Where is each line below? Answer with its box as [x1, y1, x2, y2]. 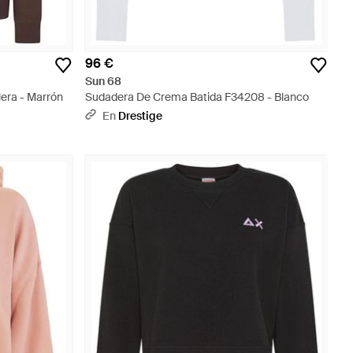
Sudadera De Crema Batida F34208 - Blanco [85, 90, 309, 104]
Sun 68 [85, 74, 121, 88]
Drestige [118, 109, 162, 123]
